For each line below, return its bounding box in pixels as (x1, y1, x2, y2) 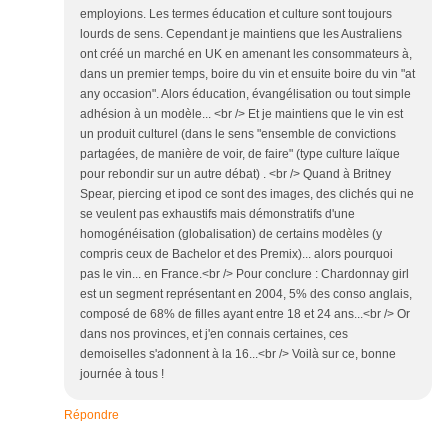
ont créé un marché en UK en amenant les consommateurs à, (80, 47, 412, 61)
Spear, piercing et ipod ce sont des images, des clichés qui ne (80, 187, 414, 201)
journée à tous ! (80, 367, 164, 381)
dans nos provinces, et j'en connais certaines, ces (80, 327, 348, 341)
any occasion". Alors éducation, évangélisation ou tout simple (80, 87, 411, 101)
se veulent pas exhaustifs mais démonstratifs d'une (80, 207, 355, 221)
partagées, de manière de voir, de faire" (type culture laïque (80, 147, 400, 161)
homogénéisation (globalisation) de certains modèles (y (80, 227, 382, 241)
